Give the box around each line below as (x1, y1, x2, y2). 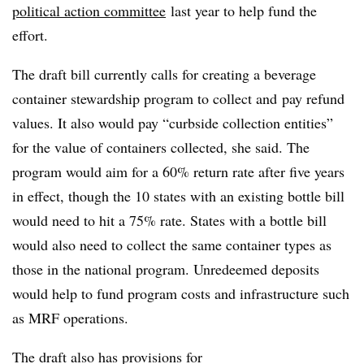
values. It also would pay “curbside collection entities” (12, 113, 333, 132)
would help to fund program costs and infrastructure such (12, 284, 349, 303)
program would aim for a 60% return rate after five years (12, 162, 344, 181)
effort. (12, 25, 53, 45)
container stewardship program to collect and (12, 89, 277, 108)
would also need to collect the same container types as (12, 235, 331, 254)
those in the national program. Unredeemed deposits (12, 259, 319, 279)
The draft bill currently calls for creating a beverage (12, 64, 316, 84)
